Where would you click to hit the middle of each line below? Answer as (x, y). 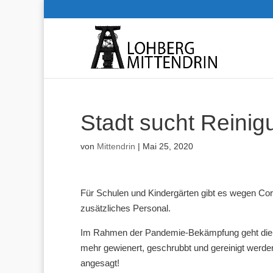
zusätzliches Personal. (126, 208)
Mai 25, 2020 (168, 146)
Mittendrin (116, 146)
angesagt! (100, 263)
